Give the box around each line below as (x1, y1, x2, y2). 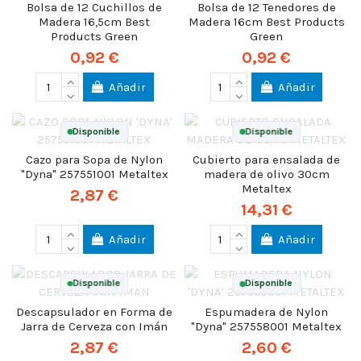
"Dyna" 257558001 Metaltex (191, 318, 342, 334)
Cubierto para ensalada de (193, 151, 341, 167)
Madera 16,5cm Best (39, 15, 151, 30)
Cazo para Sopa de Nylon (26, 151, 164, 167)
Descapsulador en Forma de (16, 304, 173, 319)
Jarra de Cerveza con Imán (21, 318, 168, 334)
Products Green (51, 29, 139, 44)
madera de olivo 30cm (203, 166, 330, 181)
